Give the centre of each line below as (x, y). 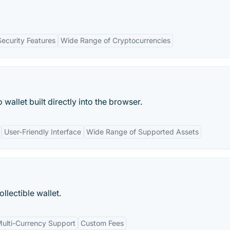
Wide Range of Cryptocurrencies (116, 40)
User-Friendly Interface (43, 132)
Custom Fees (102, 223)
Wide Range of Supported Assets (142, 132)
